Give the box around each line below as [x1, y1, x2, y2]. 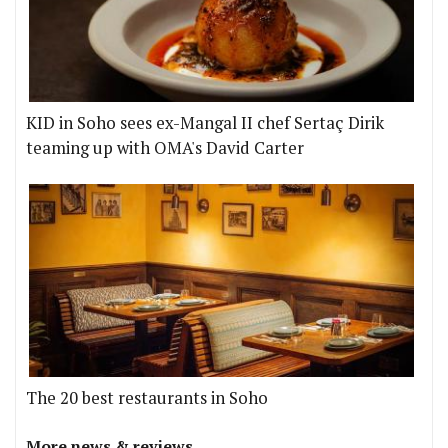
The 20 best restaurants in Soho [26, 387, 268, 410]
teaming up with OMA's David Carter [26, 137, 304, 160]
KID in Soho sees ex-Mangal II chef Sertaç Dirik [26, 112, 384, 135]
